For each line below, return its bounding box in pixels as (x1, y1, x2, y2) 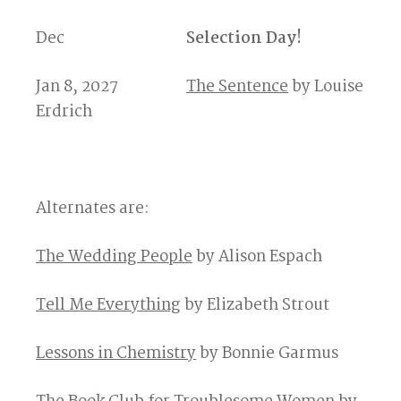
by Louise (288, 74, 363, 100)
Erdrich (36, 99, 92, 125)
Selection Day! (186, 26, 302, 52)
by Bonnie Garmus (196, 341, 338, 367)
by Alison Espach (192, 244, 322, 270)
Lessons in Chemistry (36, 341, 196, 367)
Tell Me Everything (36, 293, 181, 319)
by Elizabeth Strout (181, 293, 329, 319)
